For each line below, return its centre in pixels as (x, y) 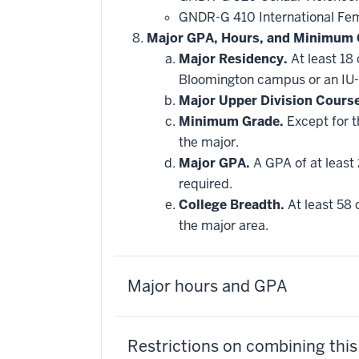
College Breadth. (232, 205)
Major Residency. (233, 59)
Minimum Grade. (231, 121)
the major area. (224, 226)
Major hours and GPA (208, 286)
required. (206, 184)
